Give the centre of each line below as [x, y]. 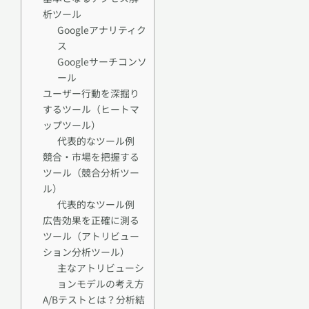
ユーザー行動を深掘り [91, 93]
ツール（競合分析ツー [91, 172]
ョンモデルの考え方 [100, 283]
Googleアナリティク [101, 29]
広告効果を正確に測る [91, 220]
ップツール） [71, 124]
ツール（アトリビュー [91, 236]
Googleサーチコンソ [102, 61]
